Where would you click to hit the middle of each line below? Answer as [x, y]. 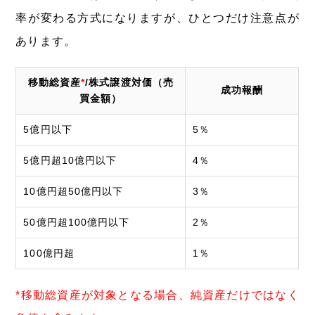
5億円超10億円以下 [70, 160]
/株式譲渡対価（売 [129, 82]
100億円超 [49, 253]
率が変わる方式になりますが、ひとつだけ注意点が [157, 18]
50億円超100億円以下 [77, 222]
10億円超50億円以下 [73, 191]
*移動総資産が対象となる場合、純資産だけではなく [157, 295]
